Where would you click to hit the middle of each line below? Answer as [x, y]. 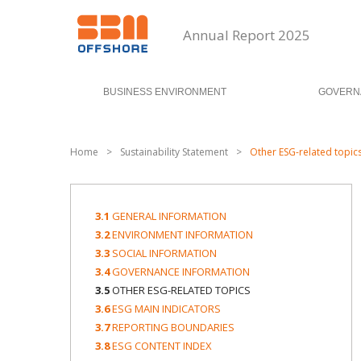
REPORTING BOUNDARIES [173, 327]
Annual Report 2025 [247, 35]
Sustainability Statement [174, 152]
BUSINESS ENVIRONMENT [164, 92]
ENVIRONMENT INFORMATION [183, 234]
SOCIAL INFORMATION [164, 253]
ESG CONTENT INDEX [162, 346]
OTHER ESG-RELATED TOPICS [181, 290]
